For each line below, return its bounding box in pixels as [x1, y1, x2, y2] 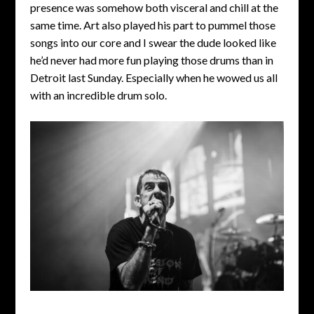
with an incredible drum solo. [29, 88, 167, 102]
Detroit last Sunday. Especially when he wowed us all [29, 70, 278, 84]
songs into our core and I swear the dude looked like [29, 35, 276, 49]
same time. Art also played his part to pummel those [29, 18, 275, 32]
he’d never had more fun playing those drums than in [29, 53, 273, 67]
